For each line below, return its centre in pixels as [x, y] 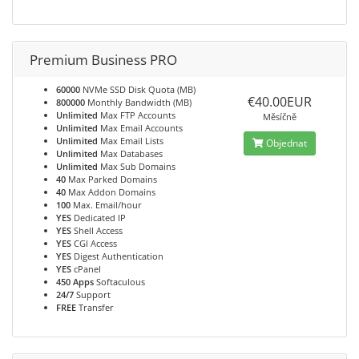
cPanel [86, 269]
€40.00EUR [279, 102]
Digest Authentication [117, 256]
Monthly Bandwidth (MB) [138, 102]
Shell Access [97, 230]
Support [92, 294]
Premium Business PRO [103, 60]
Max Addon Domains [111, 192]
